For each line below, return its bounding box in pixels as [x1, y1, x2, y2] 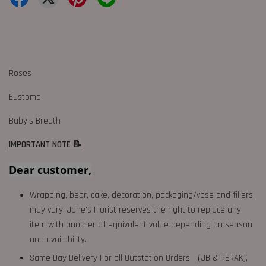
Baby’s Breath [9, 115, 63, 127]
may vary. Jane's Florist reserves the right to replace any [30, 204, 241, 216]
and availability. [30, 234, 87, 246]
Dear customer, [9, 163, 91, 178]
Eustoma [9, 91, 43, 103]
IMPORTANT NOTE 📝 [9, 139, 84, 151]
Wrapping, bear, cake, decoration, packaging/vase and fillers [30, 189, 253, 201]
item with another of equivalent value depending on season [30, 219, 252, 231]
